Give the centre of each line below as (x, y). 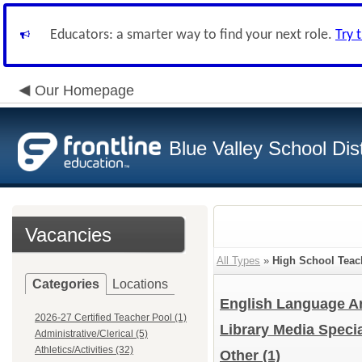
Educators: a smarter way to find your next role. (193, 35)
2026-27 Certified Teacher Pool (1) (111, 318)
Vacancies (68, 235)
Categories (66, 284)
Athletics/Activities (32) (84, 350)
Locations (140, 284)
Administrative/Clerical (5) (91, 334)
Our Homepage (84, 90)
